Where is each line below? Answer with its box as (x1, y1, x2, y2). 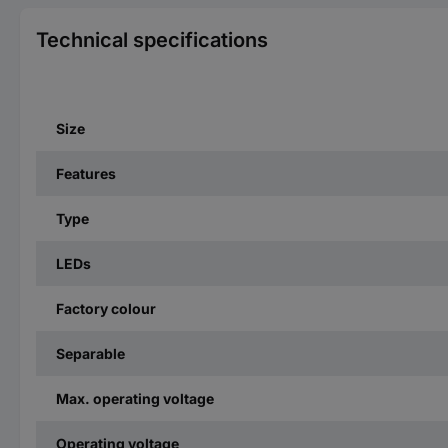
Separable (56, 344, 125, 362)
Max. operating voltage (56, 389, 214, 407)
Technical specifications (36, 27, 268, 52)
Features (56, 164, 116, 182)
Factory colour (56, 299, 156, 317)
